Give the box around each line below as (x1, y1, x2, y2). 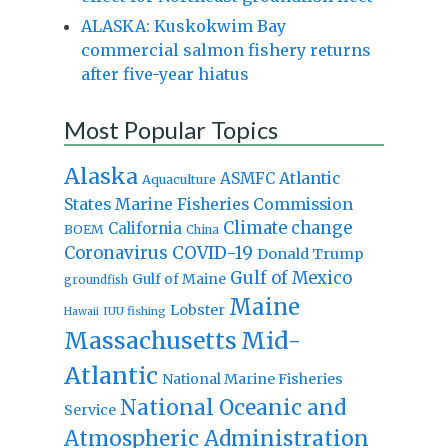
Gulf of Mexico (229, 267, 352, 289)
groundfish (63, 272, 128, 287)
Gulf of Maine (131, 269, 226, 288)
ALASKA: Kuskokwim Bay (80, 15, 286, 36)
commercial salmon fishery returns (80, 39, 371, 60)
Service (63, 400, 116, 419)
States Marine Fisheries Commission (63, 193, 353, 214)
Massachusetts (63, 325, 237, 355)
